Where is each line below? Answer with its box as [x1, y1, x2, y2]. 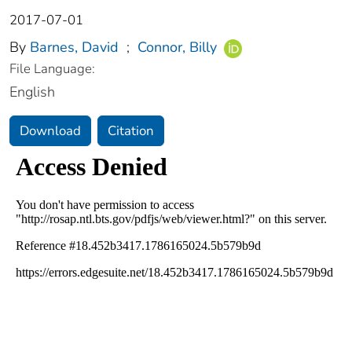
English [9, 82, 55, 101]
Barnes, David [30, 38, 119, 57]
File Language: [9, 59, 95, 78]
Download [20, 121, 81, 140]
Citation [108, 121, 154, 140]
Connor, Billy [137, 38, 217, 57]
